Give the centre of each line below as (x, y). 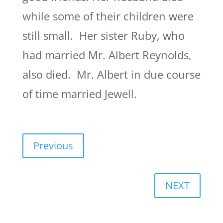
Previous (53, 146)
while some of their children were (108, 16)
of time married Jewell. (79, 94)
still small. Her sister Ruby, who (103, 35)
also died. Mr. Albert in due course (111, 74)
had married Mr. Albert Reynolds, (107, 55)
